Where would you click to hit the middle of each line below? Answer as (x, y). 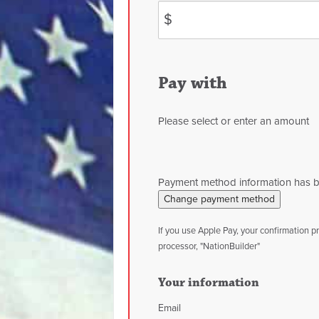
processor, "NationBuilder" (209, 246)
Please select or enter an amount (234, 121)
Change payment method (219, 199)
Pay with (193, 83)
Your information (209, 283)
